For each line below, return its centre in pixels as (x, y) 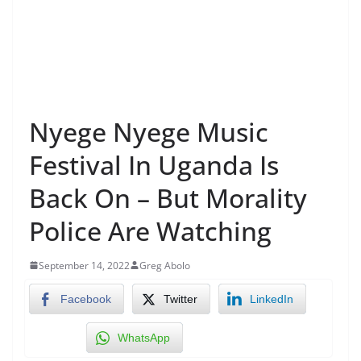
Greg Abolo (165, 265)
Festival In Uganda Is (154, 164)
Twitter (180, 299)
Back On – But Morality (168, 197)
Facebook (86, 299)
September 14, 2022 (84, 265)
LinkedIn (272, 299)
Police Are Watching (150, 230)
